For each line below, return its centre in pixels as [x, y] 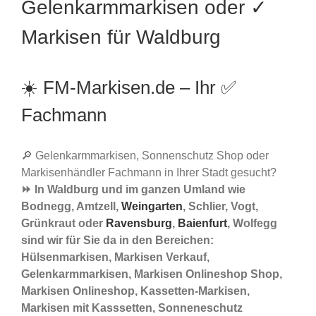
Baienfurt [202, 223]
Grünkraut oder [63, 223]
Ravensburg [139, 223]
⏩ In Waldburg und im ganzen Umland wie [133, 189]
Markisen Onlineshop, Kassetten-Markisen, [135, 291]
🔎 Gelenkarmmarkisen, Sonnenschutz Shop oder [145, 155]
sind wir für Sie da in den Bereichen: [117, 240]
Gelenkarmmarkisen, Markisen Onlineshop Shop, [152, 274]
